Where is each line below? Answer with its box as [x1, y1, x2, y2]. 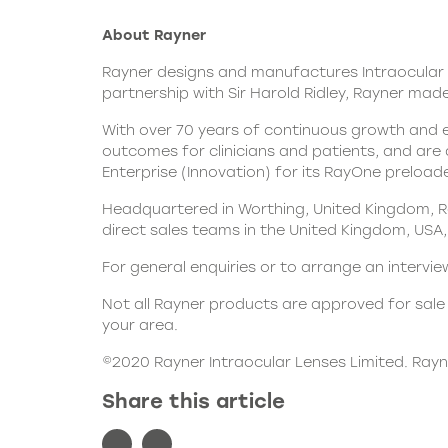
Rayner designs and [102, 63, 251, 82]
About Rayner [102, 26, 206, 45]
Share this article [102, 389, 285, 414]
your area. [102, 316, 178, 335]
